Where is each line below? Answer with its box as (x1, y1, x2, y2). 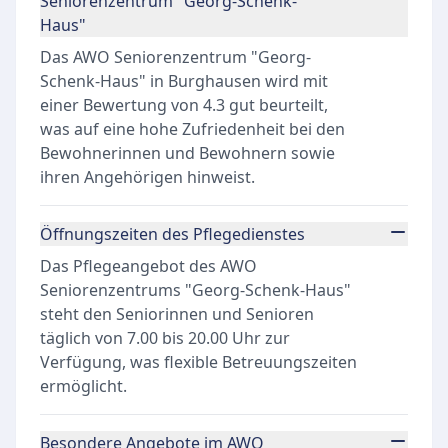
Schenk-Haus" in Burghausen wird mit (40, 70, 328, 92)
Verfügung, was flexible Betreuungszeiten (40, 351, 357, 373)
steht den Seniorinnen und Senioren (40, 303, 314, 325)
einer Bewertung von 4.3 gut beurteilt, (40, 94, 328, 116)
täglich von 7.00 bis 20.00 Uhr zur (40, 327, 290, 349)
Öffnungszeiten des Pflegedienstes (40, 223, 305, 245)
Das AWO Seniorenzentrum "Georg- (40, 46, 311, 68)
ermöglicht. (40, 375, 127, 397)
